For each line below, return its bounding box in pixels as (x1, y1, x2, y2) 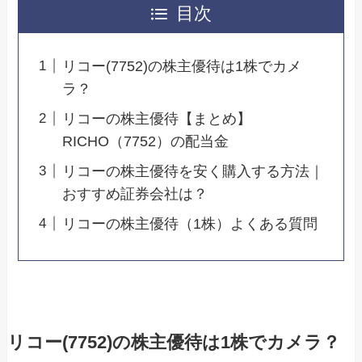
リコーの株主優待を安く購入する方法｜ (62, 162, 325, 179)
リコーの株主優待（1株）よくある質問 (62, 215, 318, 232)
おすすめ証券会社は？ (62, 185, 208, 202)
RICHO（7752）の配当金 (62, 133, 229, 149)
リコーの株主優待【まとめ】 (62, 110, 252, 127)
